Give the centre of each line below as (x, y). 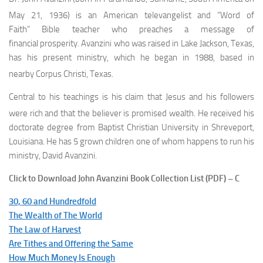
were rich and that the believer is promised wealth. (102, 113)
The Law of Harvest (45, 230)
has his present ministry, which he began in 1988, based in (131, 58)
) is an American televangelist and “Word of (161, 15)
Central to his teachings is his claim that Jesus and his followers (131, 97)
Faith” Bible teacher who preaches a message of (131, 29)
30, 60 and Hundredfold (53, 201)
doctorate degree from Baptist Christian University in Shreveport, (131, 127)
